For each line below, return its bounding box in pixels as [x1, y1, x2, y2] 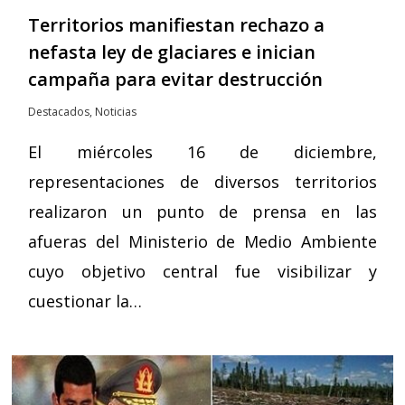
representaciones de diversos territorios [28, 170, 377, 193]
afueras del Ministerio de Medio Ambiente [28, 230, 377, 252]
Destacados [28, 103, 90, 119]
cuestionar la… [28, 289, 143, 312]
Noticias [95, 103, 137, 119]
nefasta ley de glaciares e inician [28, 39, 316, 64]
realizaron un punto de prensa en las [28, 200, 377, 222]
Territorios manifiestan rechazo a [28, 12, 325, 37]
